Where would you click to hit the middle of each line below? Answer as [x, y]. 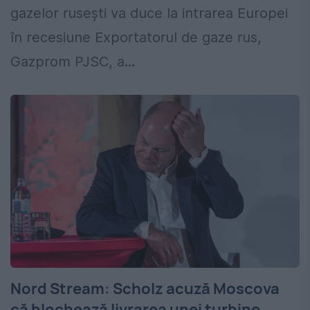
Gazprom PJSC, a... [73, 62]
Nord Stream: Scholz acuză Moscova [145, 289]
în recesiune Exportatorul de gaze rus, [136, 38]
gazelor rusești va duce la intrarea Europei [149, 13]
